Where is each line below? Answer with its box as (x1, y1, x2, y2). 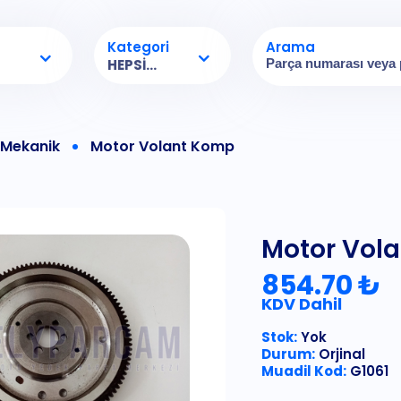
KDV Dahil (261, 292, 342, 315)
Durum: (261, 344, 315, 363)
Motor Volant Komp (90, 136, 235, 157)
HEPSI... (107, 55, 158, 74)
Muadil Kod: (261, 361, 346, 380)
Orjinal (315, 344, 365, 363)
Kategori (107, 38, 170, 56)
